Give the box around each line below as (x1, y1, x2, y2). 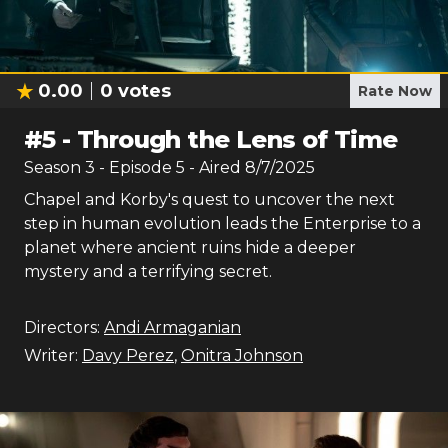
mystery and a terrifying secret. (24, 262, 272, 281)
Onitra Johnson (181, 346, 303, 365)
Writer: (24, 346, 78, 365)
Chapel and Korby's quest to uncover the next (24, 190, 395, 209)
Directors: (24, 318, 100, 337)
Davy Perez (82, 346, 174, 365)
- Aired (185, 158, 241, 177)
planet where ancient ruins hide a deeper (24, 238, 356, 257)
